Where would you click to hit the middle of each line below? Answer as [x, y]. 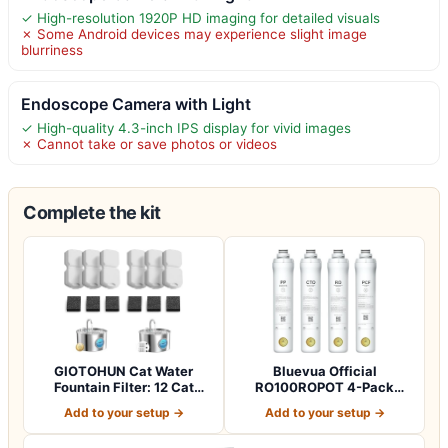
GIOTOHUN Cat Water [123, 370]
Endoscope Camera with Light [136, 103]
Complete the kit [92, 212]
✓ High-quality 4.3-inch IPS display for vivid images [186, 127]
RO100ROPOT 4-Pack [324, 386]
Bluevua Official [324, 370]
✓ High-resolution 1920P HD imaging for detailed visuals [200, 17]
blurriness [52, 49]
